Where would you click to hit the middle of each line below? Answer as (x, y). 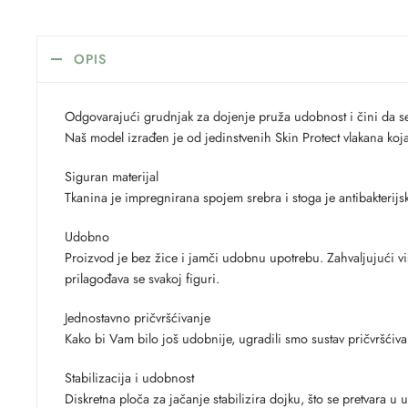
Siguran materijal (112, 176)
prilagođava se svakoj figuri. (142, 278)
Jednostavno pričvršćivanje (138, 317)
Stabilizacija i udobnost (129, 377)
